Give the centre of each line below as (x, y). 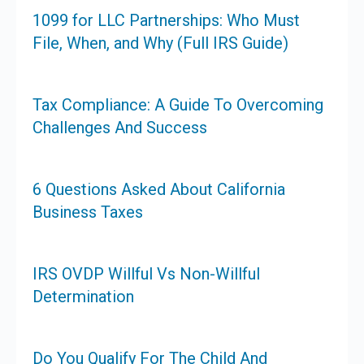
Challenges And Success (120, 128)
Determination (83, 297)
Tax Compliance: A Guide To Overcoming (178, 105)
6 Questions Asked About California (159, 190)
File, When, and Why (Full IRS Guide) (160, 43)
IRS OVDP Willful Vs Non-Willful (146, 274)
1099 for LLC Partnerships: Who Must (166, 21)
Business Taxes (88, 212)
